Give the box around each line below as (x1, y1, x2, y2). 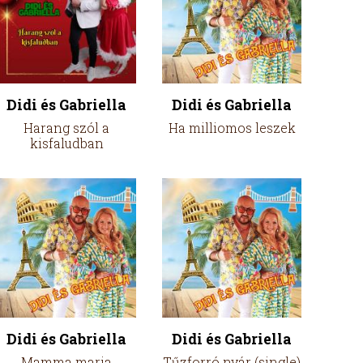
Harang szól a (23, 119, 109, 136)
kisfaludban (29, 135, 104, 152)
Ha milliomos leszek (168, 119, 296, 136)
